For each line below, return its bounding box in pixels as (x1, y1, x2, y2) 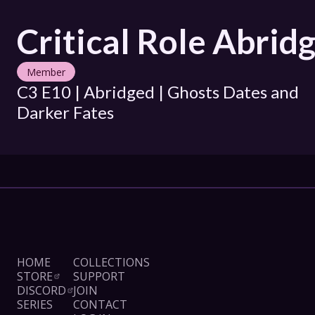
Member (27, 65, 65, 79)
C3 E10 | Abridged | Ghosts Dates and (17, 82, 299, 102)
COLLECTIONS (73, 255, 150, 270)
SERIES (17, 297, 53, 312)
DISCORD (17, 283, 66, 298)
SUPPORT (73, 269, 125, 284)
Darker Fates (17, 102, 114, 122)
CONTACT (73, 297, 127, 312)
